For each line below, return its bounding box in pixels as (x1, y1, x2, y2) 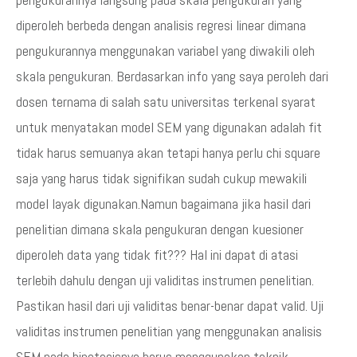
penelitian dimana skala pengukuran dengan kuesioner (16, 219, 304, 238)
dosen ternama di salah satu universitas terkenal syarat (16, 92, 316, 111)
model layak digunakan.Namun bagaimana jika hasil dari (16, 194, 311, 213)
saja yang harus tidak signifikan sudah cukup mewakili (16, 168, 307, 187)
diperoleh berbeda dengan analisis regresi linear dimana (16, 15, 306, 34)
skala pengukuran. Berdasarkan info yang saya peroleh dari (16, 66, 328, 85)
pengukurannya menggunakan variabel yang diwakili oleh (16, 41, 315, 60)
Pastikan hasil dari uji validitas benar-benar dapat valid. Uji (16, 296, 324, 315)
